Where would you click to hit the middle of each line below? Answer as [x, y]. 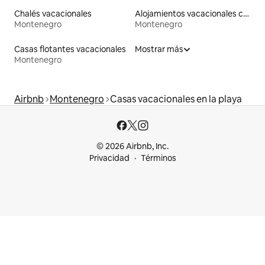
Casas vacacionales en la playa [176, 99]
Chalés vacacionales [53, 14]
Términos [158, 158]
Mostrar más [159, 49]
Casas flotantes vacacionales [70, 49]
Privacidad [109, 158]
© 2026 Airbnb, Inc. [132, 146]
